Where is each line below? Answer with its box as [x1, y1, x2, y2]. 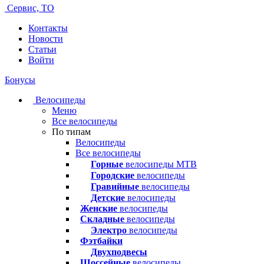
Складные [80, 214, 124, 224]
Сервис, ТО [5, 3, 54, 13]
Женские [80, 203, 117, 213]
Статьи [28, 44, 57, 54]
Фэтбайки [80, 236, 123, 246]
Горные [91, 159, 123, 169]
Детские [91, 193, 125, 203]
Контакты [28, 23, 68, 33]
